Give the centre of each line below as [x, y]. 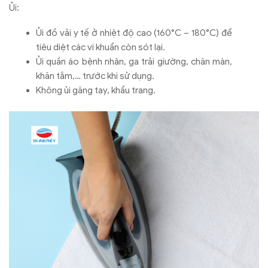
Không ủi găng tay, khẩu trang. [96, 91]
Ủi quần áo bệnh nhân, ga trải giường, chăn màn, [134, 62]
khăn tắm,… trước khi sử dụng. [95, 76]
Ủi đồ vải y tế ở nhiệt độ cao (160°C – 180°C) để [134, 33]
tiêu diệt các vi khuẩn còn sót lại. [100, 48]
